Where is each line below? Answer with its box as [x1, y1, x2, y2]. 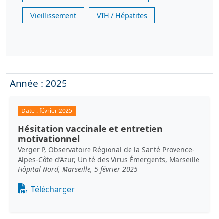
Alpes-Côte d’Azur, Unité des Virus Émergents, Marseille [18, 155, 199, 165]
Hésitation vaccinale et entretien [18, 123, 163, 135]
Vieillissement [30, 11, 76, 20]
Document [17, 181, 58, 192]
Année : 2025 [10, 77, 67, 89]
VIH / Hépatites [97, 11, 147, 20]
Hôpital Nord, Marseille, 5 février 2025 [18, 164, 138, 174]
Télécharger [31, 184, 75, 195]
